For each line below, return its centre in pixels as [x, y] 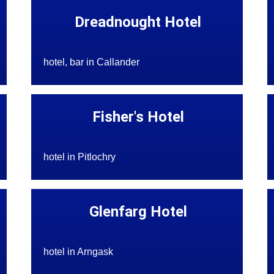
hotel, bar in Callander [92, 62]
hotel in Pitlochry [80, 157]
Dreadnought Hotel [138, 22]
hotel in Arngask [79, 252]
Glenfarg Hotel [138, 212]
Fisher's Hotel [138, 117]
